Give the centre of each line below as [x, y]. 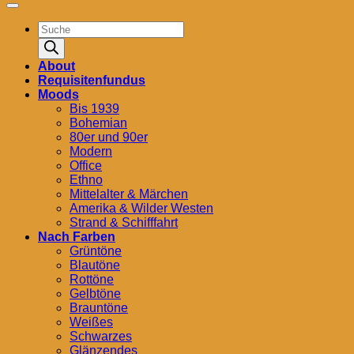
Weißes [91, 322]
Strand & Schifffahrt [124, 223]
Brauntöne [99, 308]
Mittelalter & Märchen [129, 194]
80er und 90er [109, 137]
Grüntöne [96, 251]
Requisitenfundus [92, 81]
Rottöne [92, 280]
